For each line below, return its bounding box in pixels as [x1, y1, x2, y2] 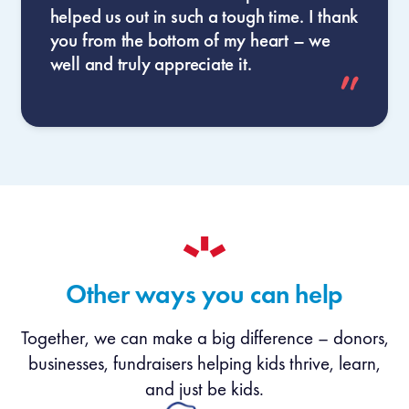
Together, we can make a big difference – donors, [20, 326, 389, 351]
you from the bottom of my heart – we [49, 27, 330, 52]
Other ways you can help [66, 277, 343, 312]
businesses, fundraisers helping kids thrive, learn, [28, 351, 381, 376]
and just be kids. [145, 377, 264, 402]
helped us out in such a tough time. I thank [49, 4, 359, 28]
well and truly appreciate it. [49, 51, 252, 76]
